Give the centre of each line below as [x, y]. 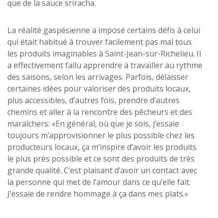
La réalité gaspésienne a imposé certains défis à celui [104, 30]
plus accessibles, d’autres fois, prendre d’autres [93, 100]
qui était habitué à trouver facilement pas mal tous [100, 42]
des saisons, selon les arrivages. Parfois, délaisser [98, 77]
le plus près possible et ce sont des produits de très [101, 158]
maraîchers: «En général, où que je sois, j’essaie [93, 123]
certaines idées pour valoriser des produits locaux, [99, 88]
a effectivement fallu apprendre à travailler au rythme [105, 65]
